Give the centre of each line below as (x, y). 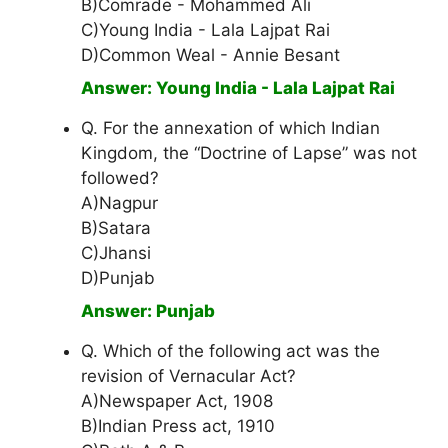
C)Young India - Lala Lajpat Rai (205, 30)
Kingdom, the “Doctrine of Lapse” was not (249, 153)
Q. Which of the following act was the (230, 351)
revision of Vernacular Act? (188, 376)
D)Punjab (118, 278)
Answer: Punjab (148, 311)
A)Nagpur (119, 203)
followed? (120, 178)
